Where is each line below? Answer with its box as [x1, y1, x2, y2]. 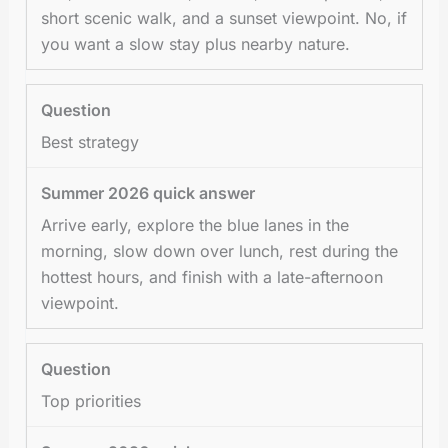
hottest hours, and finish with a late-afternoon [41, 266, 384, 287]
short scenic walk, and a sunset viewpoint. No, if [41, 7, 408, 28]
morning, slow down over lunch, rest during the [41, 240, 399, 261]
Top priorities [41, 390, 142, 411]
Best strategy [41, 131, 140, 152]
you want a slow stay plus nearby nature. [41, 33, 351, 54]
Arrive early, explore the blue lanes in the [41, 214, 350, 235]
